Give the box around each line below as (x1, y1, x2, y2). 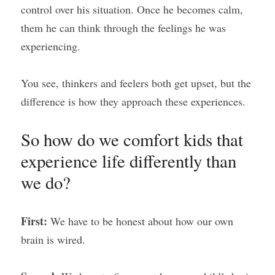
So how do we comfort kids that (21, 128, 243, 151)
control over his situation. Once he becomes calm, (21, 2, 243, 17)
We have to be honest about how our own (50, 214, 233, 228)
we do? (21, 171, 71, 194)
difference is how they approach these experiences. (21, 94, 246, 109)
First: (21, 213, 50, 229)
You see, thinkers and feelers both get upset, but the (21, 76, 251, 90)
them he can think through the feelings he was (21, 20, 226, 35)
